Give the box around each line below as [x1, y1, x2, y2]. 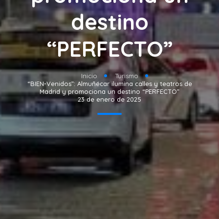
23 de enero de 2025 [78, 95, 141, 104]
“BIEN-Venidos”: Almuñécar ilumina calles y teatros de [27, 80, 192, 88]
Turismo [114, 72, 138, 80]
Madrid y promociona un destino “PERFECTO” [40, 88, 179, 96]
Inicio [81, 72, 97, 80]
